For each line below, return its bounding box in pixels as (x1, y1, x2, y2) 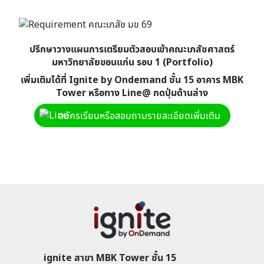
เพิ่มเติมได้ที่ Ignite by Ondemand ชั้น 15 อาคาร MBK (21, 73, 243, 86)
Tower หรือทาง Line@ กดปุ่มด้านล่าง (56, 86, 208, 99)
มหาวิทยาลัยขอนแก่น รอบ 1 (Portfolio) (51, 55, 213, 68)
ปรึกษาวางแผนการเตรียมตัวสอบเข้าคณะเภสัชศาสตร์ (29, 42, 235, 55)
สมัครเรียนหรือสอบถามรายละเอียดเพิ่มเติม (58, 109, 220, 122)
